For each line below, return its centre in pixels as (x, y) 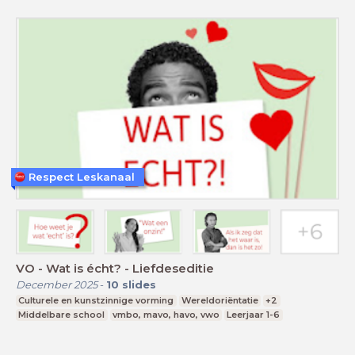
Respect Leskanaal (82, 176)
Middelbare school (62, 315)
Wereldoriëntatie (219, 301)
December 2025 (57, 285)
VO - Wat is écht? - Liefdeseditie (115, 269)
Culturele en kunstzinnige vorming (96, 301)
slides (139, 285)
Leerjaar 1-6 (254, 315)
